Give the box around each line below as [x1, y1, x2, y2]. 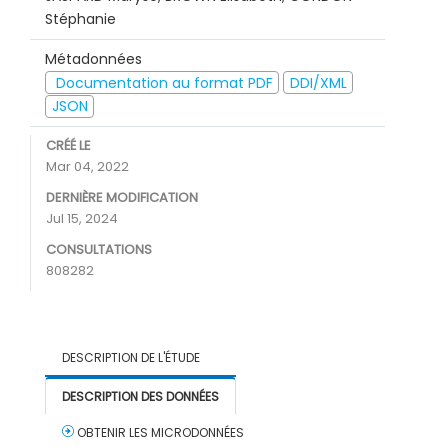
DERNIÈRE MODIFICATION [46, 188, 198, 207]
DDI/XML [289, 72, 347, 93]
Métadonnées [45, 49, 142, 69]
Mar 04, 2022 [46, 157, 129, 176]
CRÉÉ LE [46, 136, 91, 155]
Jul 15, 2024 [46, 209, 118, 228]
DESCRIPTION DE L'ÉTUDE [62, 349, 200, 366]
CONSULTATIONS [46, 240, 152, 259]
